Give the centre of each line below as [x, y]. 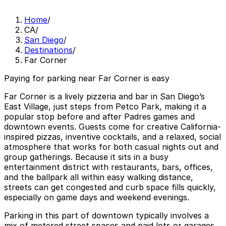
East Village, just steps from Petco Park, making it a [105, 107]
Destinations [48, 50]
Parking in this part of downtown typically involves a [106, 216]
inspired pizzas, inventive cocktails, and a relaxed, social [112, 137]
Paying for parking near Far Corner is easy [87, 78]
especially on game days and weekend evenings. [97, 197]
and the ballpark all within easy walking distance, [99, 177]
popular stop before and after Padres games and [99, 117]
